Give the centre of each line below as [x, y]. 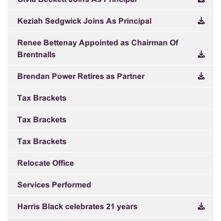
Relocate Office [46, 164]
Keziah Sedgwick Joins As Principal [84, 21]
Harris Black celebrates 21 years [77, 207]
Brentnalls [37, 55]
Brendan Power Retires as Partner [81, 77]
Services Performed [54, 185]
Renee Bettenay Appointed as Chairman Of [98, 43]
